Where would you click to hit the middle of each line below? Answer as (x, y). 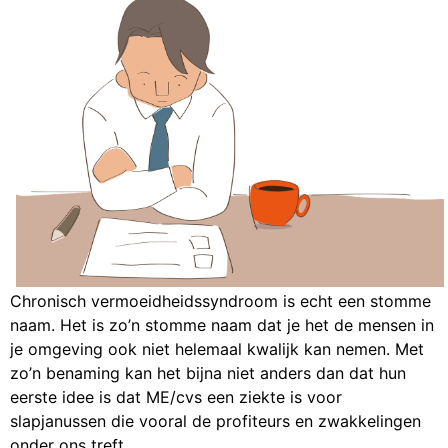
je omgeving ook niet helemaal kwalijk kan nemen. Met (217, 349)
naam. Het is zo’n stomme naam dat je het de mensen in (222, 325)
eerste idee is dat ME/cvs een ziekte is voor (176, 397)
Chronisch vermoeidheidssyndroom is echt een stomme (220, 301)
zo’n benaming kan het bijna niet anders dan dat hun (208, 373)
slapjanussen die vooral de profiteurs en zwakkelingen (215, 421)
